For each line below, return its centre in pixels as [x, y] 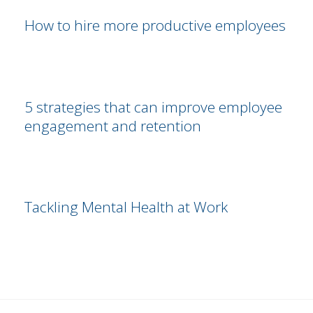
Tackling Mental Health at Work [126, 207]
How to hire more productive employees [155, 26]
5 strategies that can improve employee [153, 107]
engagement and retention [112, 126]
